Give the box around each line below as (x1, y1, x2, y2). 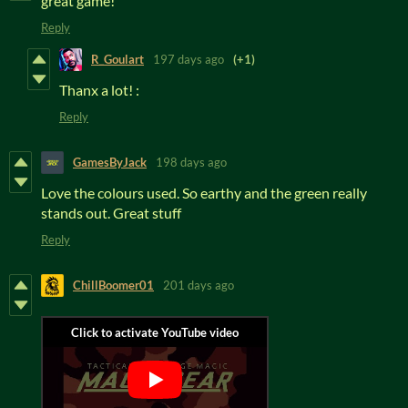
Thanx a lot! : (59, 80, 139, 98)
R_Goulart (91, 52, 144, 67)
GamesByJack (73, 155, 147, 170)
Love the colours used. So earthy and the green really (41, 183, 367, 201)
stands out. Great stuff (41, 203, 184, 221)
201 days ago (163, 278, 234, 293)
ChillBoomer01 (73, 278, 154, 293)
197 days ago (153, 52, 224, 67)
